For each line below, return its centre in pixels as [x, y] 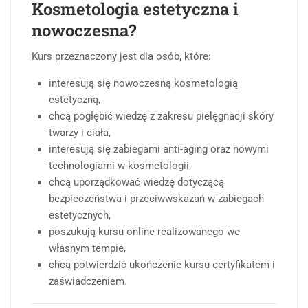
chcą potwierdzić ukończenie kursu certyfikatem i [162, 265]
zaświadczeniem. [88, 282]
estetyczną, [75, 100]
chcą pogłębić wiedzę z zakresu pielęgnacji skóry [161, 117]
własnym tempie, [87, 249]
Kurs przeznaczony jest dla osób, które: [121, 57]
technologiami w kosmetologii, [120, 166]
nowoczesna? [84, 31]
